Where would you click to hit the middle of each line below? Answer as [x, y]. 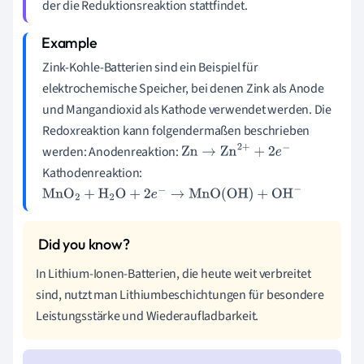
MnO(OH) [162, 196]
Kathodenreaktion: [93, 173]
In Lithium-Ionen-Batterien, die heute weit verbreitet [173, 273]
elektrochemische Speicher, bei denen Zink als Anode [183, 88]
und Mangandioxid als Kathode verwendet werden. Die [187, 109]
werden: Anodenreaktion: [112, 152]
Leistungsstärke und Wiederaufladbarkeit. [147, 316]
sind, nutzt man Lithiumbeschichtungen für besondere [180, 295]
